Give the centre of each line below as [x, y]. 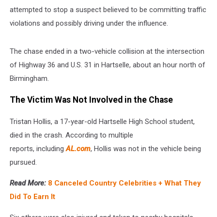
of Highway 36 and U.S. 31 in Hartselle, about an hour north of [108, 65]
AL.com [77, 148]
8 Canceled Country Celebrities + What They [124, 183]
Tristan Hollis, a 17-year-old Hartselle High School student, [102, 121]
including [50, 148]
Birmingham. [29, 78]
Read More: [29, 183]
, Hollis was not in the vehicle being [146, 148]
